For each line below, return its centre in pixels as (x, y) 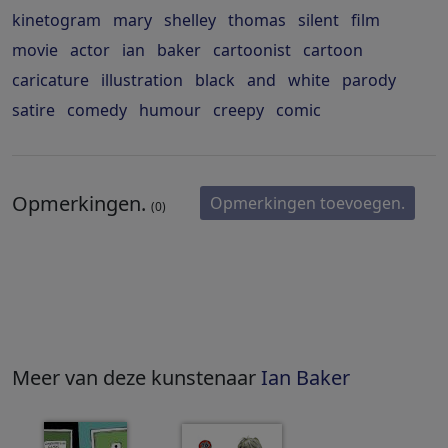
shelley (190, 20)
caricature (50, 80)
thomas (257, 20)
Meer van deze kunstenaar (136, 378)
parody (369, 80)
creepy (238, 110)
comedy (97, 110)
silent (318, 20)
